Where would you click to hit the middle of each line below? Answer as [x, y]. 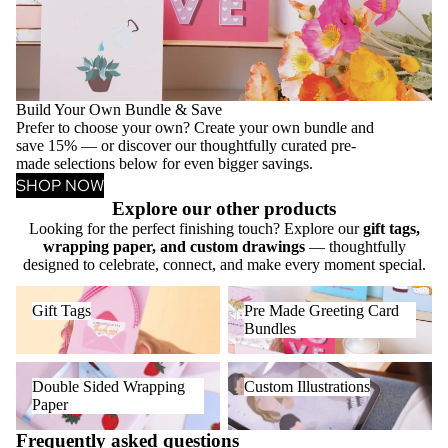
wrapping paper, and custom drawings [173, 246]
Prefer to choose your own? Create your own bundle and [195, 127]
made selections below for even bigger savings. [164, 163]
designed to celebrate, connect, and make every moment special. [224, 264]
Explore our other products [224, 208]
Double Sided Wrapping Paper [112, 370]
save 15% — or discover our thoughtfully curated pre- [186, 145]
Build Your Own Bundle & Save [119, 109]
